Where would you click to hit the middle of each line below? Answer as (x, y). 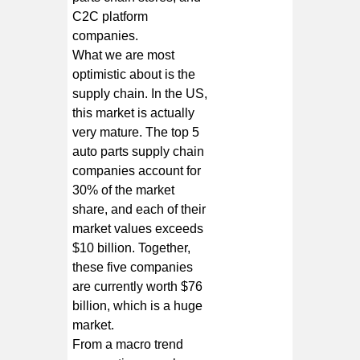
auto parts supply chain (139, 151)
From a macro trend (128, 344)
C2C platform (110, 16)
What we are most (124, 55)
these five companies (133, 267)
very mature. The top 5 (136, 132)
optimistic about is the (134, 74)
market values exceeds (138, 228)
